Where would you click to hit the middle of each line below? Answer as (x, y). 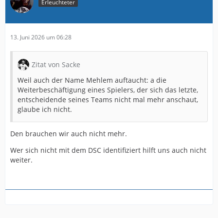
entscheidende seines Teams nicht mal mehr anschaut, (108, 99)
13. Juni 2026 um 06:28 (41, 37)
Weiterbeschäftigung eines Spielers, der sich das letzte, (108, 90)
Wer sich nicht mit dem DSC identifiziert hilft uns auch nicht (108, 150)
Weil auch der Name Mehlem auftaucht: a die (92, 80)
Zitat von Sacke (56, 64)
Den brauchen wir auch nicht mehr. (69, 133)
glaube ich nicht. (45, 109)
